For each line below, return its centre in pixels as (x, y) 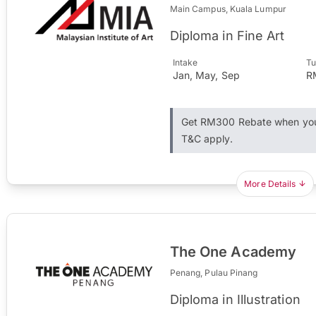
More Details (270, 183)
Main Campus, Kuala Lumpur (228, 8)
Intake (185, 62)
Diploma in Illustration (235, 299)
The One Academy (233, 251)
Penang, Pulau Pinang (214, 272)
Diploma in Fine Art (227, 35)
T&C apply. (207, 138)
